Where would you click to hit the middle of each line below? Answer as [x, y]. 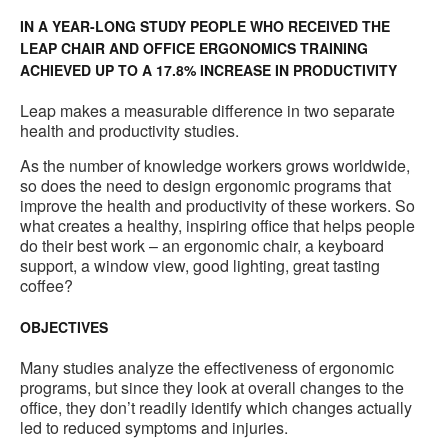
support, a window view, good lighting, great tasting [200, 266]
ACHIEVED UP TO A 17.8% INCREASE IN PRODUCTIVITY [208, 70]
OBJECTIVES [64, 327]
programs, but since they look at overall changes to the [212, 388]
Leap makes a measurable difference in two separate [207, 111]
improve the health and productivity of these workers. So [217, 206]
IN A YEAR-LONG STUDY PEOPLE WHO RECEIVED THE [205, 26]
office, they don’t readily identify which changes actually [216, 408]
